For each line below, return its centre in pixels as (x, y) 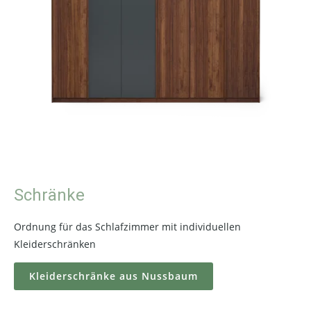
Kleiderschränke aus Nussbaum (114, 276)
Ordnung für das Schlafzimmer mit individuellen (127, 227)
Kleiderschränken (55, 244)
